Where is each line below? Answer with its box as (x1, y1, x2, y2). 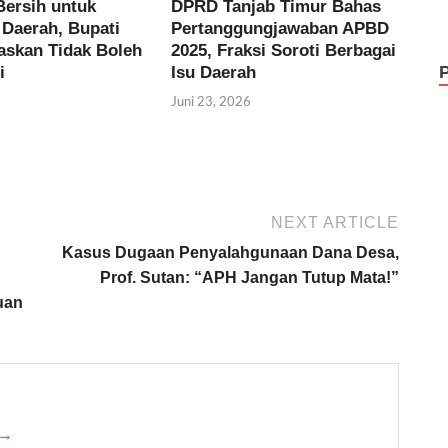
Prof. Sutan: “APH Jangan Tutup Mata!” (100, 269, 399, 287)
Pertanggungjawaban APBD (171, 18, 390, 38)
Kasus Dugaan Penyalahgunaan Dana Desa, (62, 244, 399, 262)
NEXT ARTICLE (271, 214, 399, 232)
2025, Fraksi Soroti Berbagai (171, 40, 397, 60)
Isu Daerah (171, 62, 257, 82)
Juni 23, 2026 (171, 93, 252, 110)
